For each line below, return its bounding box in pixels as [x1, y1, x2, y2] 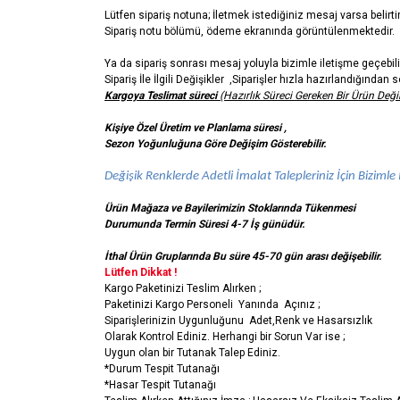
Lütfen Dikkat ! [104, 266, 177, 279]
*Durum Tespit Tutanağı [104, 362, 220, 375]
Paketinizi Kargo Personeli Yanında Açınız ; [104, 298, 320, 311]
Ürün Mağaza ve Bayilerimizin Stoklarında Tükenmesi [104, 202, 355, 214]
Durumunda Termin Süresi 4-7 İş [104, 218, 262, 230]
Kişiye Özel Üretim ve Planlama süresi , [104, 121, 287, 134]
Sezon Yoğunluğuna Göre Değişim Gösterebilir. [104, 137, 326, 150]
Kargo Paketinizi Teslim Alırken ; [104, 282, 261, 295]
